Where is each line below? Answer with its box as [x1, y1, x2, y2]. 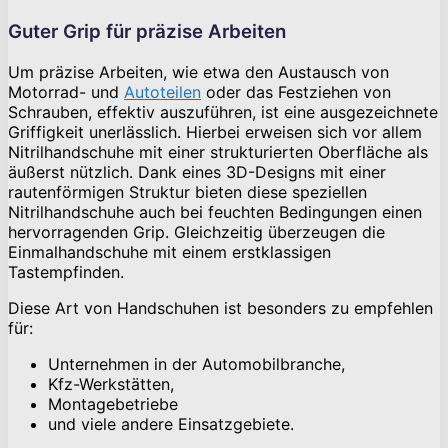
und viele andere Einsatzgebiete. [48, 414, 294, 435]
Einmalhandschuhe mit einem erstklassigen [8, 242, 331, 263]
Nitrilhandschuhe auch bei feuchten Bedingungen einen [8, 202, 422, 223]
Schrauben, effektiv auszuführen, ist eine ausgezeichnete [8, 102, 438, 123]
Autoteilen [124, 82, 201, 103]
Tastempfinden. [8, 262, 124, 283]
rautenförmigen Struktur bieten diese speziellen [8, 182, 367, 203]
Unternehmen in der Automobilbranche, [48, 354, 345, 375]
